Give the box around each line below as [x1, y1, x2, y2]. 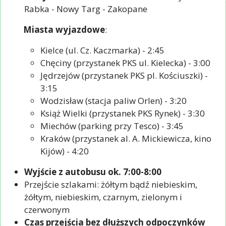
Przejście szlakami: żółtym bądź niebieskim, [24, 179, 197, 190]
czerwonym [24, 204, 70, 215]
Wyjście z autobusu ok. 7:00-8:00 [24, 166, 161, 178]
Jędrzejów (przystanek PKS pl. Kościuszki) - [40, 70, 208, 81]
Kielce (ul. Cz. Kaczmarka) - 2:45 [40, 44, 164, 56]
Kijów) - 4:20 [40, 145, 89, 157]
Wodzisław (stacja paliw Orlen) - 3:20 [40, 95, 187, 106]
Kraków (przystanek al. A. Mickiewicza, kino [40, 133, 211, 144]
